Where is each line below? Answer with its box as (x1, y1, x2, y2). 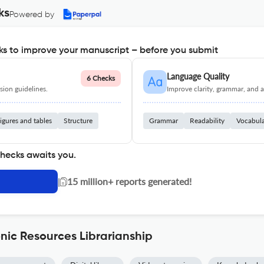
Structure (64, 116, 93, 125)
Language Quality (167, 71, 229, 81)
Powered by (9, 11, 54, 19)
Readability (190, 116, 225, 125)
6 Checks (87, 74, 115, 82)
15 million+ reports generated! (67, 176, 192, 187)
